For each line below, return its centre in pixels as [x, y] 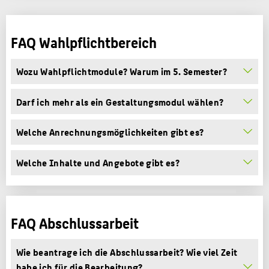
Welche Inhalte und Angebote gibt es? [98, 163]
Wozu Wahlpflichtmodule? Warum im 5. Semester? [122, 71]
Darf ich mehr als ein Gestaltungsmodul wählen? [120, 101]
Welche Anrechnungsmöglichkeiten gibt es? [110, 132]
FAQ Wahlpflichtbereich [84, 42]
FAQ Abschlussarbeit [75, 222]
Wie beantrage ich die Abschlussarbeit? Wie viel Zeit [127, 252]
